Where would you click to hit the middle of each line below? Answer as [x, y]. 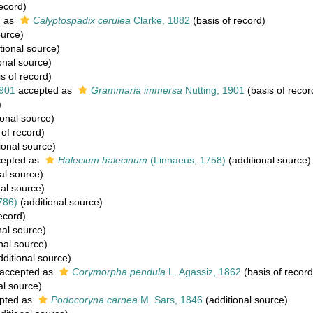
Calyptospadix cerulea [82, 20]
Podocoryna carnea [94, 300]
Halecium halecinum [103, 160]
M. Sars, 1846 [170, 300]
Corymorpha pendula [119, 272]
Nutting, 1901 [213, 90]
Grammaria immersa [137, 90]
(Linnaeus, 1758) [187, 160]
